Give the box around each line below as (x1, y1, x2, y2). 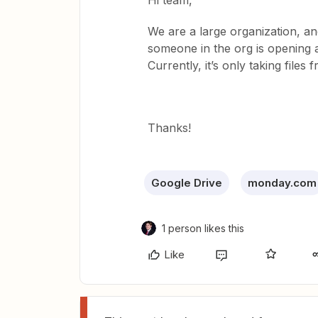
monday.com (248, 176, 317, 190)
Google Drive (151, 176, 222, 190)
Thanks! (148, 121, 194, 135)
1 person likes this (162, 222, 244, 234)
